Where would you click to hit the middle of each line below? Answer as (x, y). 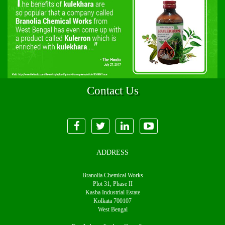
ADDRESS (113, 152)
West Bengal (113, 209)
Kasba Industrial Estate (113, 192)
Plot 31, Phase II (113, 184)
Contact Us (113, 90)
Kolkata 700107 (113, 201)
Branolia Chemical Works (113, 175)
